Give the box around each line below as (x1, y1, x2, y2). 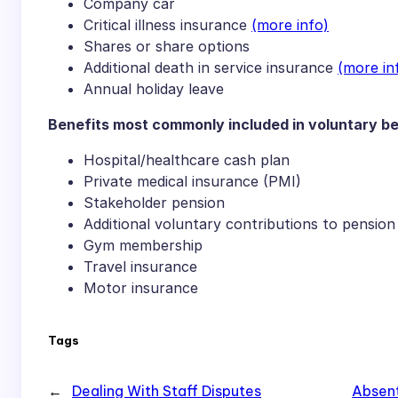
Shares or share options (84, 37, 250, 56)
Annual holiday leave (84, 80, 224, 99)
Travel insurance (84, 258, 197, 276)
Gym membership (84, 236, 203, 255)
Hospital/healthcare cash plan (84, 151, 290, 170)
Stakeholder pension (84, 194, 225, 212)
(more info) (251, 16, 329, 35)
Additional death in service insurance (84, 59, 338, 77)
